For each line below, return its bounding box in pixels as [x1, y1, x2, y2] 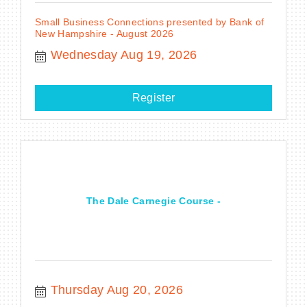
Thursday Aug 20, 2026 [50, 282, 183, 297]
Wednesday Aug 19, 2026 [50, 47, 197, 62]
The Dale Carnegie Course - [86, 195, 221, 207]
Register [132, 91, 175, 103]
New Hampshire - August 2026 [35, 27, 174, 39]
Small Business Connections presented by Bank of [35, 16, 265, 27]
